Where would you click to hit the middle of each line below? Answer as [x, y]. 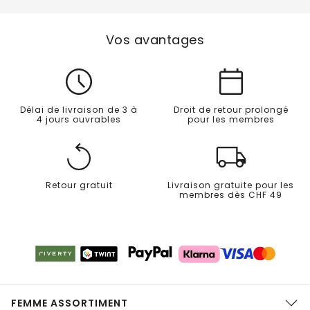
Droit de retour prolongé [231, 109]
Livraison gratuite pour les [231, 185]
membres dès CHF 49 [231, 194]
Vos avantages [155, 39]
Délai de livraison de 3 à [79, 109]
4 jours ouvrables [79, 119]
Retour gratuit [79, 185]
